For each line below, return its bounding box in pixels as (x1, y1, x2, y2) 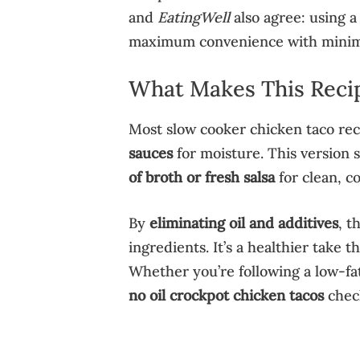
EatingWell (157, 8, 230, 27)
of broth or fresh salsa (128, 168, 275, 187)
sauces (128, 144, 173, 163)
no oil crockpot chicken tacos (128, 286, 324, 305)
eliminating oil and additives (149, 214, 338, 233)
